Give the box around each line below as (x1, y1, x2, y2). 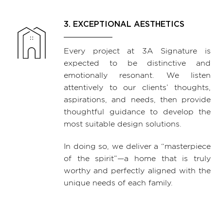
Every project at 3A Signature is (64, 47, 211, 55)
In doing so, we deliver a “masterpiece (64, 143, 211, 151)
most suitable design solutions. (64, 120, 182, 128)
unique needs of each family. (64, 179, 173, 187)
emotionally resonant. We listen (64, 72, 211, 80)
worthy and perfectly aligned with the (64, 167, 211, 175)
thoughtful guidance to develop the (64, 108, 211, 116)
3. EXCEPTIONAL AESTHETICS (64, 18, 184, 29)
